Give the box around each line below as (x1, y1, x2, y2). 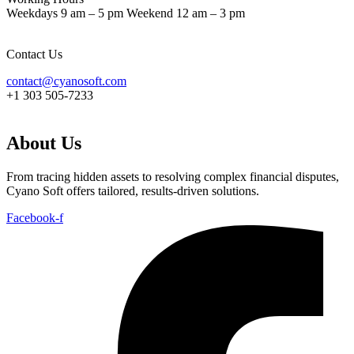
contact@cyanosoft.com (6, 74, 126, 88)
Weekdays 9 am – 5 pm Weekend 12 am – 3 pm (6, 6, 245, 21)
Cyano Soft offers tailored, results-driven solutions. (6, 184, 259, 198)
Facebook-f (6, 211, 63, 225)
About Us (6, 133, 81, 154)
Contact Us (6, 47, 62, 62)
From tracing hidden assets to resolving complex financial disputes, (6, 170, 339, 184)
